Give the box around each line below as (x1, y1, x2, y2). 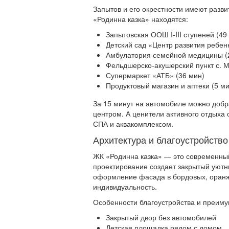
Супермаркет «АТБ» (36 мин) (106, 70, 204, 81)
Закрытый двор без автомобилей (106, 212, 216, 223)
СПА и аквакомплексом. (93, 119, 173, 129)
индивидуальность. (93, 181, 157, 192)
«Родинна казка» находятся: (93, 14, 188, 25)
